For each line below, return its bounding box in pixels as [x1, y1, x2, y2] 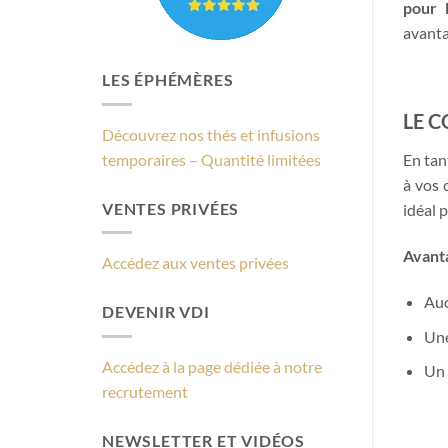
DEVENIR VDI [102, 302, 210, 322]
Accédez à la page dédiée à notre [102, 356, 322, 376]
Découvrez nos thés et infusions [102, 124, 320, 144]
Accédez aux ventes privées [102, 253, 289, 273]
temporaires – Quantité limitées [102, 149, 321, 169]
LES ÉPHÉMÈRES [102, 70, 234, 90]
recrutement [102, 381, 188, 401]
